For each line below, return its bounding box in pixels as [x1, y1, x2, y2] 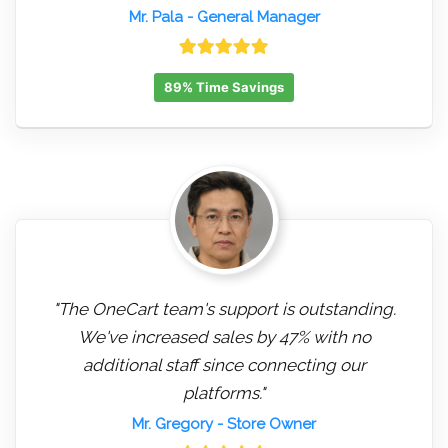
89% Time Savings [164, 78, 284, 95]
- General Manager [182, 7, 320, 26]
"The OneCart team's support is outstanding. [52, 298, 396, 319]
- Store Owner [213, 414, 316, 433]
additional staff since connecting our [82, 354, 366, 375]
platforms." [183, 382, 265, 403]
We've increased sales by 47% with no [77, 326, 371, 347]
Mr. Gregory [132, 414, 213, 433]
